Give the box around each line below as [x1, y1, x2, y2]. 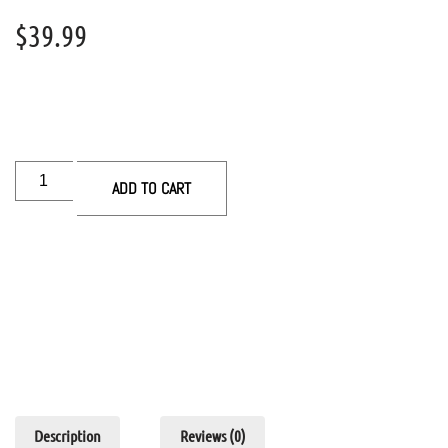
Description [34, 426, 102, 446]
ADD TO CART [112, 177, 192, 199]
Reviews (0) [179, 426, 246, 446]
